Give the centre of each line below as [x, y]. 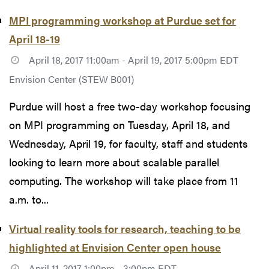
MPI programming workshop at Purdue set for [122, 20]
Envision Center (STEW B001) [71, 79]
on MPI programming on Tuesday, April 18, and [119, 124]
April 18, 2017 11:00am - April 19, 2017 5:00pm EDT [133, 60]
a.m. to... [29, 199]
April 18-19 [35, 39]
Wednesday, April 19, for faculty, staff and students [128, 143]
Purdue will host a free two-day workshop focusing [130, 106]
